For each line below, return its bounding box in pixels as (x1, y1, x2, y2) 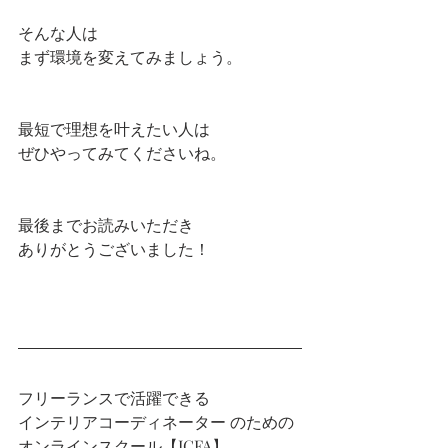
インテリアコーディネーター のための (18, 411, 294, 433)
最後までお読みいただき (18, 214, 194, 236)
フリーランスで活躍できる (18, 387, 210, 409)
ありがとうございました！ (18, 238, 210, 260)
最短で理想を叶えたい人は (18, 118, 210, 140)
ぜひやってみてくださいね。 (18, 142, 226, 164)
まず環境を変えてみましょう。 (18, 46, 242, 68)
